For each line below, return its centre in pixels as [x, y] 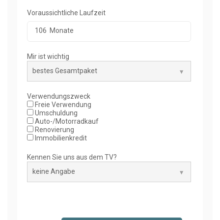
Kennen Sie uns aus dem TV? [72, 157]
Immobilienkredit [61, 138]
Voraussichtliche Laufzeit [66, 13]
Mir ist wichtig [48, 56]
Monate [61, 30]
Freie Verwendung [62, 104]
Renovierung [54, 129]
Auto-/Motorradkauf [66, 121]
